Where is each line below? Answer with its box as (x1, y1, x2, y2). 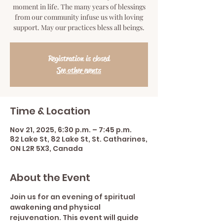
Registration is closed (48, 53, 110, 64)
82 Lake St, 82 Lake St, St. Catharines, (10, 134, 147, 144)
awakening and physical (10, 202, 102, 212)
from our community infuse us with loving (15, 12, 143, 22)
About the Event (10, 171, 90, 184)
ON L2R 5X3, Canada (10, 144, 83, 153)
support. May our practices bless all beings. (13, 23, 145, 32)
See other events (57, 65, 101, 75)
